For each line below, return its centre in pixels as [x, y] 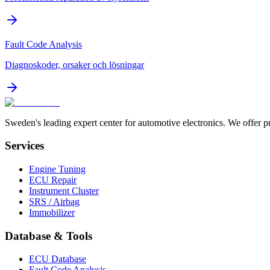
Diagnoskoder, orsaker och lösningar [74, 64]
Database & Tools [49, 236]
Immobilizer [52, 212]
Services [24, 146]
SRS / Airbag [54, 201]
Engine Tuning [57, 169]
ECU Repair [53, 180]
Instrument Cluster [64, 190]
